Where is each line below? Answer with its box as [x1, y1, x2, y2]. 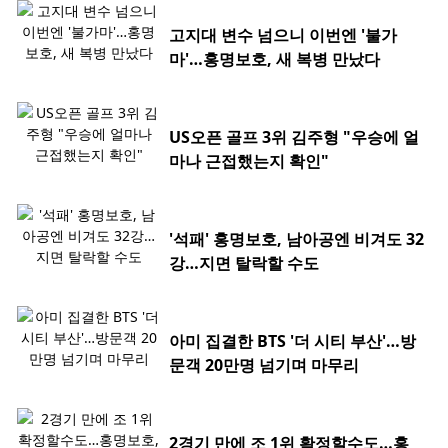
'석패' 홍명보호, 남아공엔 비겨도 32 [169, 228, 424, 251]
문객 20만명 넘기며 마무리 [169, 354, 359, 377]
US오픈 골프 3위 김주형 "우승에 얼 [169, 126, 419, 149]
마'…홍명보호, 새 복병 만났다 [169, 48, 380, 71]
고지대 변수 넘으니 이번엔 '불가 [169, 24, 397, 47]
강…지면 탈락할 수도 [169, 252, 319, 275]
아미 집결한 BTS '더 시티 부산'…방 [169, 330, 416, 353]
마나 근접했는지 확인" [169, 150, 329, 173]
